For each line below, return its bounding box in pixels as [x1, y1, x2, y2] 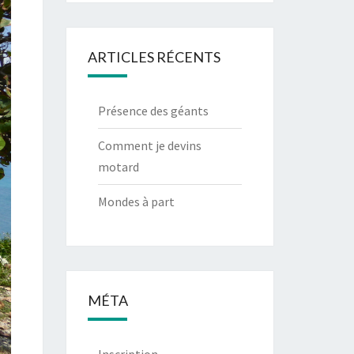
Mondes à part [97, 194, 175, 209]
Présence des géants [97, 103, 209, 119]
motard [97, 159, 139, 175]
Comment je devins [97, 137, 201, 153]
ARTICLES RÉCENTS [87, 48, 220, 66]
